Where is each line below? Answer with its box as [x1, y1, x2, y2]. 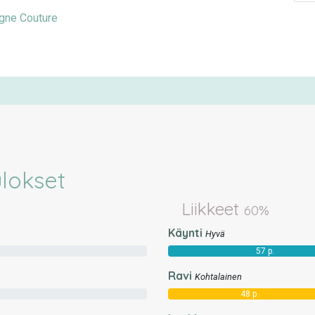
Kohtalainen [195, 271, 242, 282]
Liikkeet [181, 198, 245, 219]
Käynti [168, 226, 202, 240]
